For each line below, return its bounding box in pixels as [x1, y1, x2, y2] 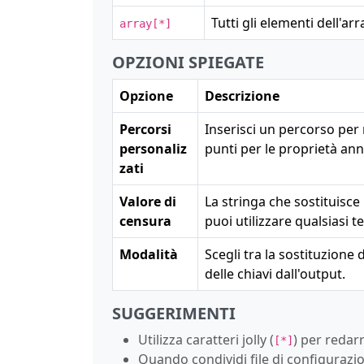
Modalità [119, 245, 178, 263]
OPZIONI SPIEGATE [112, 50, 264, 73]
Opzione [119, 86, 173, 105]
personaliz [119, 139, 187, 158]
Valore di [119, 192, 176, 210]
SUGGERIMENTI [112, 301, 236, 324]
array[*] [119, 16, 171, 30]
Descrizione [205, 86, 279, 105]
